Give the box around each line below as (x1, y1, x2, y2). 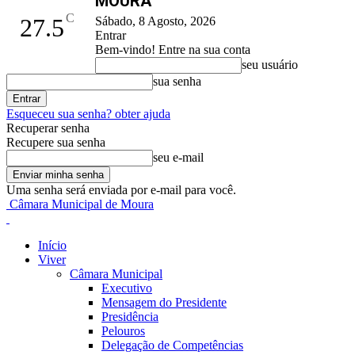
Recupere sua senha (6, 136, 105, 149)
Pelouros (101, 324, 145, 338)
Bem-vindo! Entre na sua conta (95, 43, 250, 56)
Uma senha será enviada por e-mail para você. (6, 183, 236, 197)
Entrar (95, 29, 126, 42)
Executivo (101, 281, 152, 295)
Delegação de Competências (101, 338, 243, 352)
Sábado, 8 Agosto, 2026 (95, 14, 216, 28)
